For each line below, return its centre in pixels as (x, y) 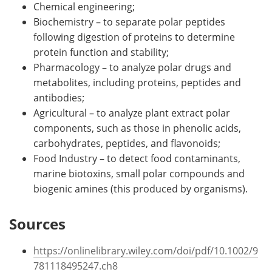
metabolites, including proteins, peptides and (137, 82)
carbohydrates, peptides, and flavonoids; (127, 143)
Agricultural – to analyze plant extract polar (132, 112)
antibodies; (59, 97)
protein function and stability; (101, 52)
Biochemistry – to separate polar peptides (129, 21)
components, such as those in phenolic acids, (137, 127)
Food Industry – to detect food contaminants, (137, 158)
